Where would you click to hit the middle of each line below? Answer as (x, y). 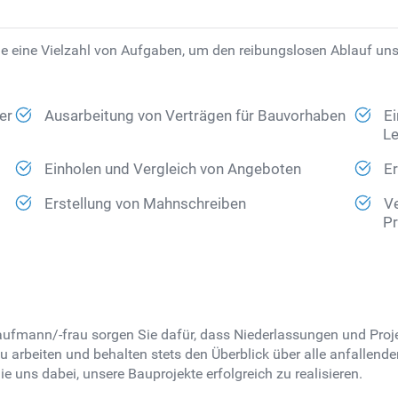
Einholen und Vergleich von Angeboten (173, 170)
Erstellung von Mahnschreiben (146, 204)
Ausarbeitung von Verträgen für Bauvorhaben (195, 116)
